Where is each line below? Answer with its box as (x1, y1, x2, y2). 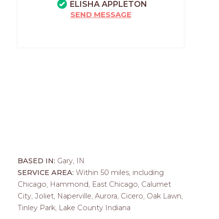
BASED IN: (18, 156, 57, 165)
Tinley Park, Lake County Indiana (18, 203, 131, 212)
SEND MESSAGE (70, 10, 131, 19)
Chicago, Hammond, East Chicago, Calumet (18, 180, 171, 189)
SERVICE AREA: (18, 168, 76, 177)
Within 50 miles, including (76, 168, 164, 177)
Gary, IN (57, 156, 85, 165)
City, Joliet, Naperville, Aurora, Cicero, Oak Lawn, (18, 192, 183, 200)
